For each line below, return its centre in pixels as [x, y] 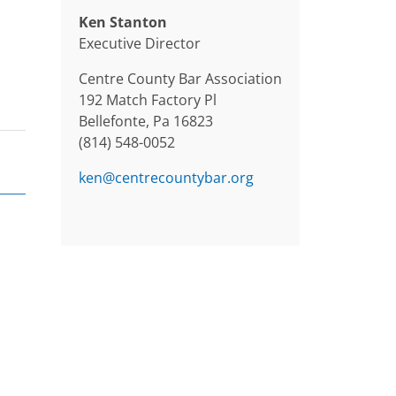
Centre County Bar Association [180, 79]
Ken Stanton [122, 23]
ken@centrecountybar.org [166, 178]
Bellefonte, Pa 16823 [145, 122]
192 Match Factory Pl [147, 100]
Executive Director [139, 44]
